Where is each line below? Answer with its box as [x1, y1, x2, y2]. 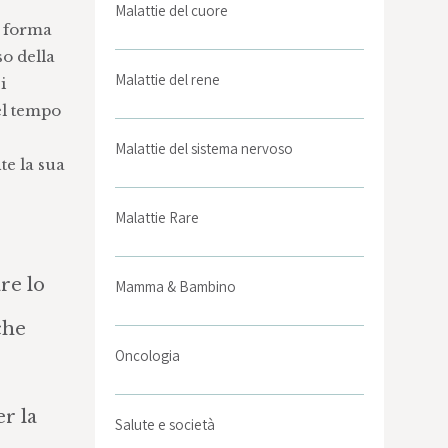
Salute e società [115, 415, 216, 434]
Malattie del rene [115, 70, 221, 89]
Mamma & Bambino [115, 277, 237, 296]
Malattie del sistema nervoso [115, 139, 294, 158]
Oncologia [115, 346, 181, 365]
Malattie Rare [115, 208, 200, 227]
